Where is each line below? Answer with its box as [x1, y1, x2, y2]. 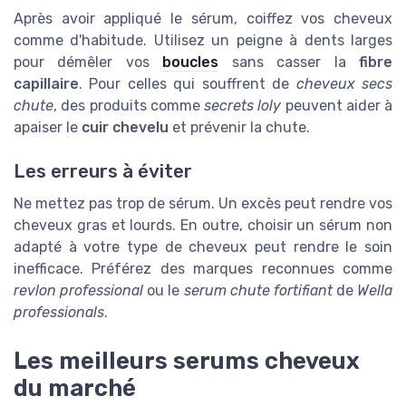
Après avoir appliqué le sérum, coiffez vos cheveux [14, 9, 392, 27]
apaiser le [14, 118, 82, 136]
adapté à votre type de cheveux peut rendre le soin [14, 238, 392, 256]
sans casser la [218, 53, 360, 71]
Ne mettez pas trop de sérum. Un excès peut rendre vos [14, 195, 392, 213]
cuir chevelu [82, 118, 169, 136]
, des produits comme [53, 96, 204, 114]
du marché [14, 374, 136, 402]
